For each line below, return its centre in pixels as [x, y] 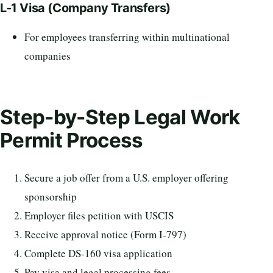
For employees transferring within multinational [127, 37]
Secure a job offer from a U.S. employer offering [126, 178]
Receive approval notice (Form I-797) [105, 235]
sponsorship [51, 197]
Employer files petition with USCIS [99, 216]
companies [48, 55]
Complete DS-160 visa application [98, 253]
